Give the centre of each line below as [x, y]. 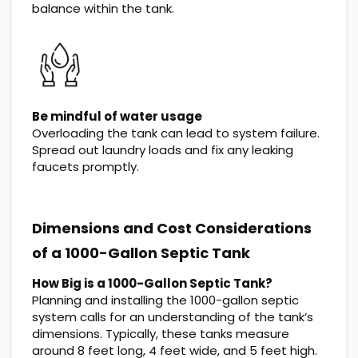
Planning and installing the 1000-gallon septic [165, 300]
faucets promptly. [86, 167]
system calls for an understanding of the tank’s [173, 317]
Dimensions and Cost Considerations [172, 229]
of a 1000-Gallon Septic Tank [141, 253]
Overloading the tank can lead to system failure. [176, 133]
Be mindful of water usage [117, 117]
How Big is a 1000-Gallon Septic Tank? [152, 284]
